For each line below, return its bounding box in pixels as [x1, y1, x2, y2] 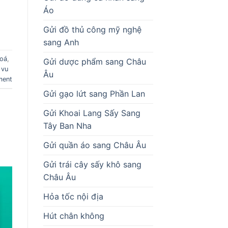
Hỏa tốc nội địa [43, 191, 103, 202]
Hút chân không [43, 210, 104, 221]
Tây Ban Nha [43, 120, 92, 131]
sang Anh [43, 37, 79, 47]
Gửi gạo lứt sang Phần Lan [43, 88, 145, 99]
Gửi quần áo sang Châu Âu [43, 139, 146, 150]
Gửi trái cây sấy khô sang [43, 159, 141, 169]
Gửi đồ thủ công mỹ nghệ [43, 24, 141, 35]
